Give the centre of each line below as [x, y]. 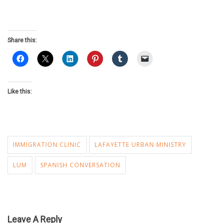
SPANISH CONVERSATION [80, 165]
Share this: [22, 41]
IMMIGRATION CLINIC [47, 145]
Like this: [20, 92]
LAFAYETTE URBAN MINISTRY [140, 145]
